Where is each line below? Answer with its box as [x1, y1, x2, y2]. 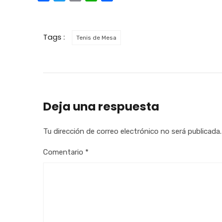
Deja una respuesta [43, 99, 159, 114]
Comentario [43, 148, 85, 157]
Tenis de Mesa [76, 34, 116, 41]
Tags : [43, 32, 67, 42]
